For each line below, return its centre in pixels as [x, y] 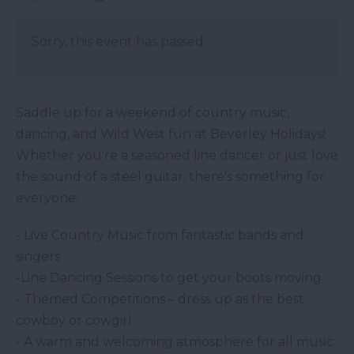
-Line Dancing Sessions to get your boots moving [169, 278]
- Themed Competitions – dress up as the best [160, 299]
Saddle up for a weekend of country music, [153, 113]
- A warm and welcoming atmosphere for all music [175, 342]
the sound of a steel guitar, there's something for [170, 177]
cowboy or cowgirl [74, 321]
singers [38, 257]
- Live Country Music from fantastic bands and [160, 235]
